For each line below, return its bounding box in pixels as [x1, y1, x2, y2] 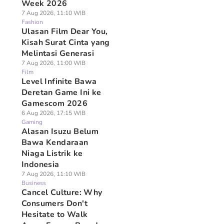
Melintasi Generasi [21, 48, 94, 59]
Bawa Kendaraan [21, 137, 88, 148]
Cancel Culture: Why [21, 187, 102, 198]
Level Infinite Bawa [21, 76, 97, 87]
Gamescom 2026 [21, 98, 88, 109]
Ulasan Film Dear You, [21, 26, 108, 37]
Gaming [21, 118, 42, 126]
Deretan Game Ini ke [21, 87, 101, 98]
